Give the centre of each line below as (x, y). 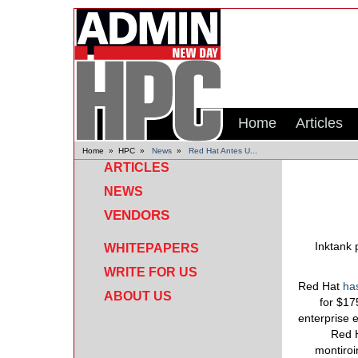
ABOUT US (138, 296)
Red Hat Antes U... (223, 151)
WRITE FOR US (151, 272)
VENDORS (137, 215)
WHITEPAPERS (151, 248)
